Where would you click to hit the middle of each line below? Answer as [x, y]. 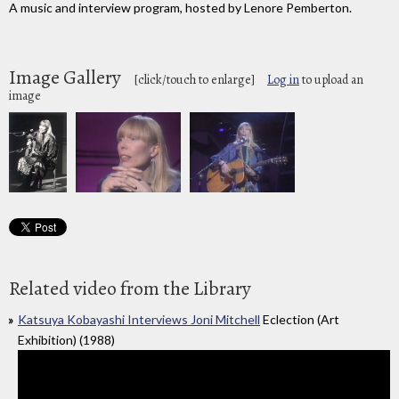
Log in [283, 79]
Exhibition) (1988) [66, 340]
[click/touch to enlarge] [194, 79]
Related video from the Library [130, 289]
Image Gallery [67, 77]
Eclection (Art [300, 320]
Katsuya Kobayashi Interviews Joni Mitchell [139, 320]
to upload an [331, 79]
